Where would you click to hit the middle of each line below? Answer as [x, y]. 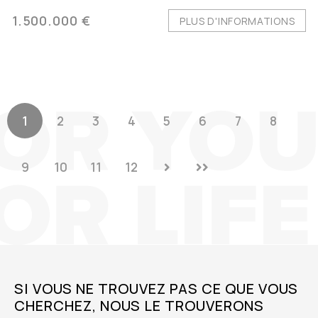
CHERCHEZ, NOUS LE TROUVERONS [139, 306]
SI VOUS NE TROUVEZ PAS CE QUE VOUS [156, 289]
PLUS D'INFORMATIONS [237, 21]
